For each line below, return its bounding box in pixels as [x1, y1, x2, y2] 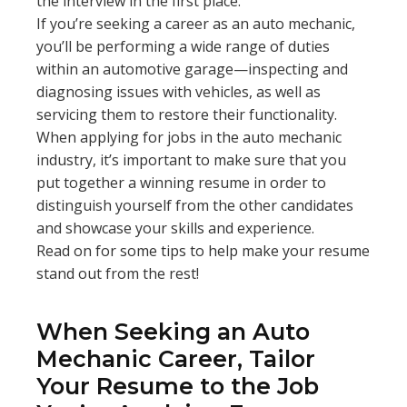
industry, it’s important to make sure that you [36, 150, 346, 170]
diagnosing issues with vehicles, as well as [36, 82, 321, 102]
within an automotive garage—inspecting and [36, 59, 348, 79]
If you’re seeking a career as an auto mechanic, [36, 14, 355, 34]
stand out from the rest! [36, 263, 203, 283]
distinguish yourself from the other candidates [36, 195, 353, 215]
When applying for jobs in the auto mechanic [36, 127, 342, 147]
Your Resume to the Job [36, 372, 319, 400]
